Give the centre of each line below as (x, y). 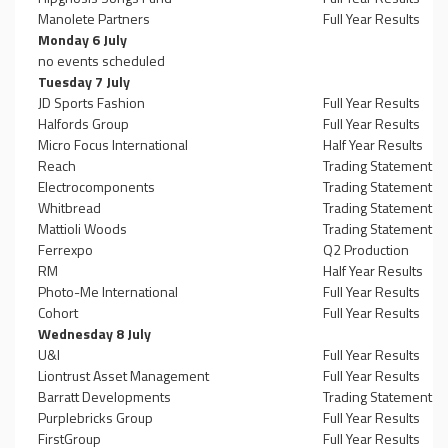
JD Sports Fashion (91, 102)
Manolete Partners (94, 18)
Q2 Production (366, 249)
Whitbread (69, 207)
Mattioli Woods (82, 228)
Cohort (58, 312)
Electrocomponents (96, 186)
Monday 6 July (82, 39)
